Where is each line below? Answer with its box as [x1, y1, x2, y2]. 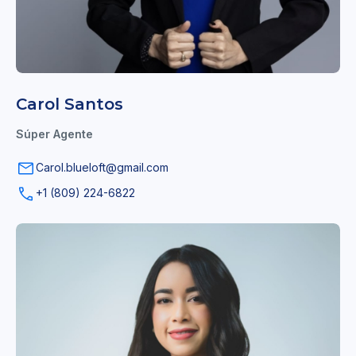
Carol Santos [16, 95, 123, 114]
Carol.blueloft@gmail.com [36, 161, 168, 175]
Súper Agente [16, 127, 93, 141]
